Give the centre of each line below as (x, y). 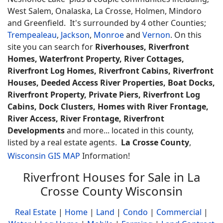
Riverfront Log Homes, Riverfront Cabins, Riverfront (111, 71)
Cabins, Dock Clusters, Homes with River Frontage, (108, 107)
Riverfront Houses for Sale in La (111, 177)
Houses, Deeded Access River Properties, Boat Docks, (111, 83)
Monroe (109, 35)
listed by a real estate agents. (64, 142)
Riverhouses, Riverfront (142, 47)
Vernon (156, 35)
